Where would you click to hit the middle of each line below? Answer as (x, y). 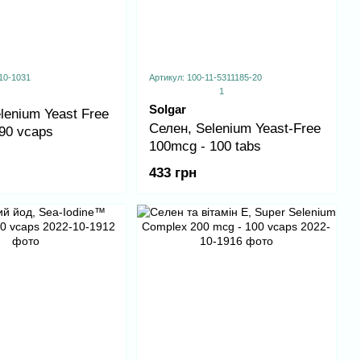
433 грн (172, 172)
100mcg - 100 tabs (205, 147)
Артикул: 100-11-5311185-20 (205, 78)
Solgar (167, 110)
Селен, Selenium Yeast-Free (234, 129)
